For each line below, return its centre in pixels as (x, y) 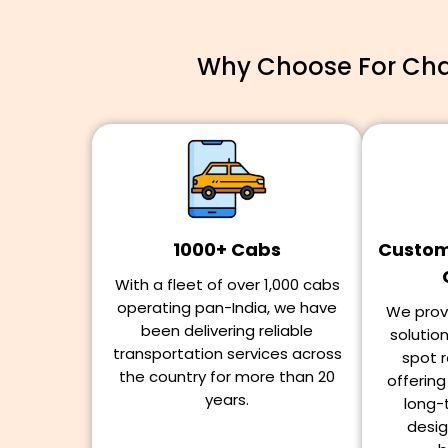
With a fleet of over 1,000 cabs (227, 284)
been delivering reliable (227, 330)
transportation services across (227, 353)
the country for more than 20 (227, 376)
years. (227, 399)
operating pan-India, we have (227, 307)
